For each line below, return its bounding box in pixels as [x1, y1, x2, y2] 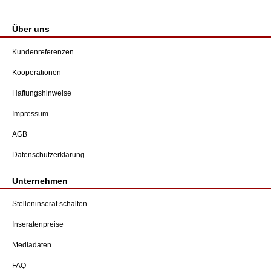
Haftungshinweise [12, 89, 71, 98]
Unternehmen [12, 176, 68, 186]
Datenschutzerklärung [12, 151, 85, 160]
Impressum [12, 109, 48, 119]
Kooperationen [12, 68, 61, 77]
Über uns [12, 24, 50, 34]
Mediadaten [12, 241, 51, 250]
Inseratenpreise [12, 220, 64, 229]
